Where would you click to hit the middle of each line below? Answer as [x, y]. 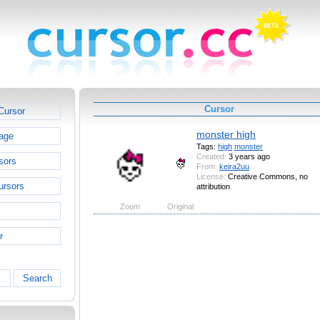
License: [211, 177]
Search [37, 278]
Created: [211, 157]
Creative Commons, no [267, 177]
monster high [226, 135]
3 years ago [248, 157]
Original [180, 207]
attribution [213, 187]
